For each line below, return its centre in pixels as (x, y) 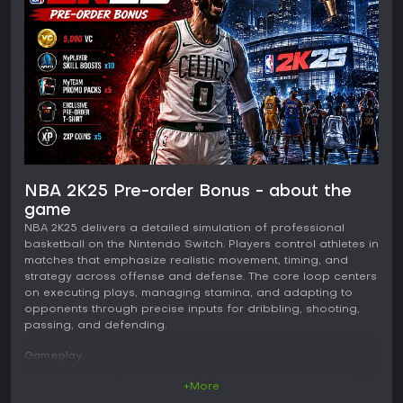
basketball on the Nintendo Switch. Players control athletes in (201, 245)
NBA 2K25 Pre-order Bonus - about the (188, 193)
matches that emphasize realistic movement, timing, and (186, 261)
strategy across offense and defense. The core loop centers (201, 278)
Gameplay (53, 357)
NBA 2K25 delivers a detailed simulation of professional (184, 229)
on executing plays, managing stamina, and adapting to (188, 294)
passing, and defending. (95, 326)
